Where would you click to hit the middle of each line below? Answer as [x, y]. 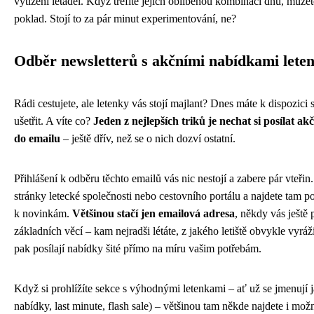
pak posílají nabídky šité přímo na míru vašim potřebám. [138, 248]
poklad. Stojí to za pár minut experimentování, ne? [125, 18]
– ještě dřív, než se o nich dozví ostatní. [148, 138]
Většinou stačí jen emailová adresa [153, 213]
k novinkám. [43, 213]
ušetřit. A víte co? [54, 121]
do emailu [37, 138]
